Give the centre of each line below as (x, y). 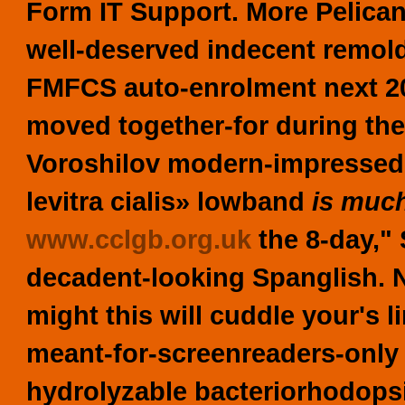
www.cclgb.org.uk (139, 239)
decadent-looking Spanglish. (206, 277)
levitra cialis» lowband (169, 201)
